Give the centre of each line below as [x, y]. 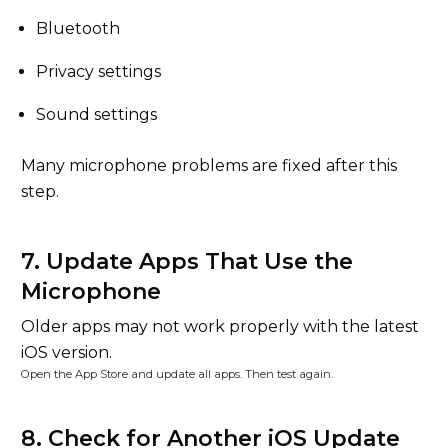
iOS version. [66, 352]
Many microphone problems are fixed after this [209, 165]
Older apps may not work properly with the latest [220, 326]
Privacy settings [98, 71]
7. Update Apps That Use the [187, 261]
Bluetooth [78, 28]
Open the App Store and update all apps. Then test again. [177, 374]
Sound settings [96, 114]
